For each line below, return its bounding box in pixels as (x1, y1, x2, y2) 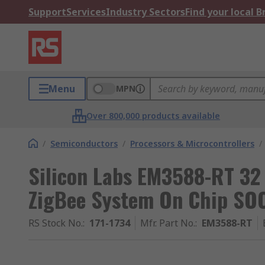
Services (66, 5, 106, 18)
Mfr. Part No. (140, 216, 195, 230)
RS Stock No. (28, 216, 83, 230)
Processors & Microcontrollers (130, 138, 254, 149)
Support (28, 5, 66, 18)
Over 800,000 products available (86, 110, 221, 121)
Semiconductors (50, 138, 118, 149)
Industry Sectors (106, 5, 185, 18)
